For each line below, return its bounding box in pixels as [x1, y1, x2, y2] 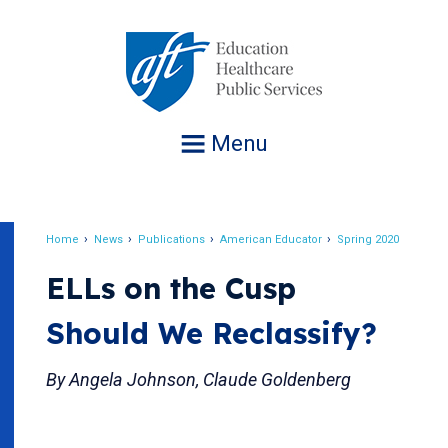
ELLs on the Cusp [46, 270, 296, 306]
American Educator [220, 233, 322, 246]
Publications [138, 233, 205, 246]
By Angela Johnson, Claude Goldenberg [46, 369, 351, 390]
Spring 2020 [337, 233, 399, 246]
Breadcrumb [46, 243, 189, 272]
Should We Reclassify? [46, 315, 377, 351]
